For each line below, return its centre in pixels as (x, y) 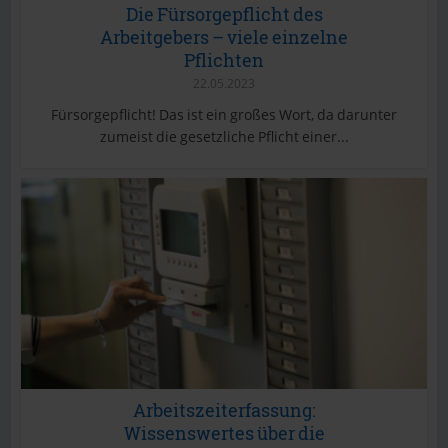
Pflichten (224, 59)
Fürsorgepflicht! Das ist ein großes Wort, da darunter (224, 114)
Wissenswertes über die (224, 432)
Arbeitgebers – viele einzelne (224, 36)
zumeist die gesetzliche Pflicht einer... (224, 136)
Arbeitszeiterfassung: (224, 409)
